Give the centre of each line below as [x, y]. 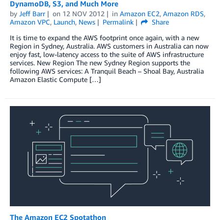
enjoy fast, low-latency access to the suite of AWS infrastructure [107, 54]
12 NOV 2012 [83, 13]
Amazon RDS [183, 13]
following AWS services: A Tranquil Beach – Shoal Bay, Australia [107, 71]
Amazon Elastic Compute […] [55, 79]
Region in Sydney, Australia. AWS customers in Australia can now [109, 46]
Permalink [118, 22]
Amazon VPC [30, 22]
